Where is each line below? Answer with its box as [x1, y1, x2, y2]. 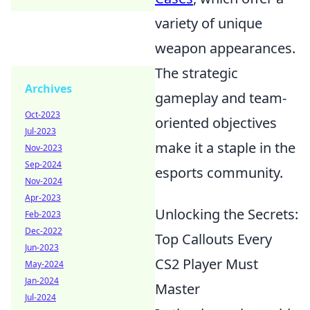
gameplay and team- [155, 89, 286, 107]
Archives [25, 81, 72, 96]
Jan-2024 [25, 275, 59, 286]
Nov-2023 [25, 142, 62, 154]
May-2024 [25, 258, 64, 270]
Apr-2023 [25, 192, 61, 203]
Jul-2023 [25, 125, 56, 137]
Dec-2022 [25, 225, 62, 237]
